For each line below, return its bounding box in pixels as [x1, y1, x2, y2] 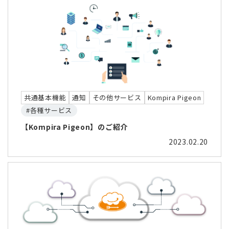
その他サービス [92, 92, 142, 102]
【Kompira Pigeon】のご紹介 [21, 121, 128, 132]
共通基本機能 [24, 92, 66, 102]
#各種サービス [26, 105, 72, 115]
